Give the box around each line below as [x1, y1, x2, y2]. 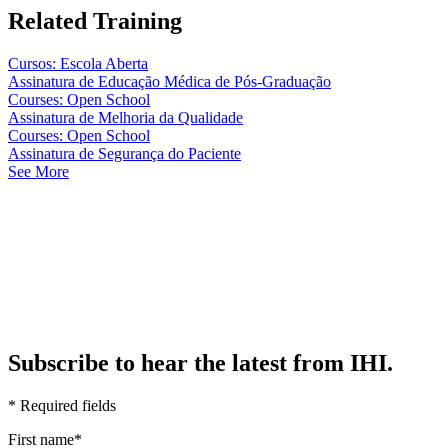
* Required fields [8, 397, 116, 415]
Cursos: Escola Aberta [8, 55, 148, 73]
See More [8, 163, 69, 181]
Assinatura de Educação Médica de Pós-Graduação [8, 73, 331, 91]
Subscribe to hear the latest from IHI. [8, 350, 393, 377]
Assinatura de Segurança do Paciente [8, 145, 241, 163]
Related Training [8, 8, 182, 35]
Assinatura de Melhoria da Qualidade [8, 109, 243, 127]
